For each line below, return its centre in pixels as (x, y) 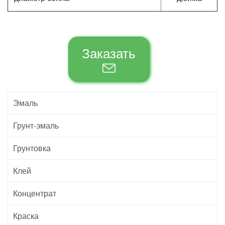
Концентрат (35, 193)
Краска (26, 216)
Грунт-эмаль (36, 125)
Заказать (109, 52)
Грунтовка (32, 148)
